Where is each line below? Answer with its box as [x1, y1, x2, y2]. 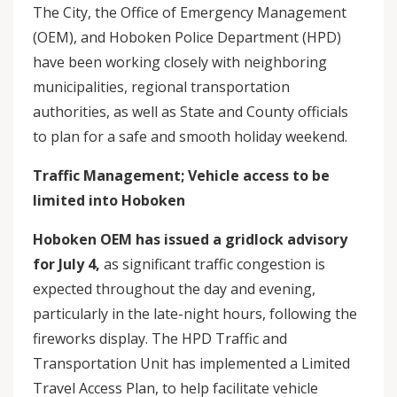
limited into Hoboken [33, 191, 185, 210]
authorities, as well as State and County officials [33, 102, 348, 121]
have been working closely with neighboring [33, 52, 327, 72]
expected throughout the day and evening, [33, 279, 315, 299]
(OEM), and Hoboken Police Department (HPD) [33, 27, 341, 47]
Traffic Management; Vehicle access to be [33, 166, 330, 185]
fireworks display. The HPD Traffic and [33, 329, 287, 348]
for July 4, [33, 254, 100, 274]
